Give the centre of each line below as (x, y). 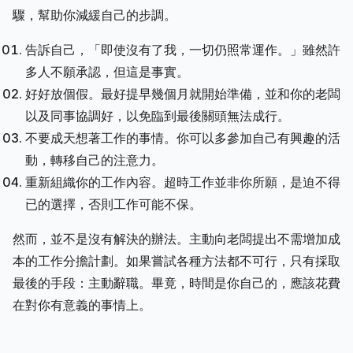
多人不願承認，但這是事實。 (107, 71)
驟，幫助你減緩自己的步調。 (95, 15)
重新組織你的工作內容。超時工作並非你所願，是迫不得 (183, 182)
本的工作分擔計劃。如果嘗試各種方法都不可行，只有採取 (176, 260)
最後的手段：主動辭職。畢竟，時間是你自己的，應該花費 (176, 282)
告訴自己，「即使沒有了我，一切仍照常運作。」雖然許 (183, 49)
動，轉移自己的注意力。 (95, 160)
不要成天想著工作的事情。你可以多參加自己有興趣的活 (183, 137)
